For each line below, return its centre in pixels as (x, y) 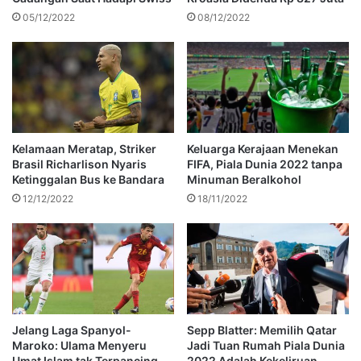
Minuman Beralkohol (244, 180)
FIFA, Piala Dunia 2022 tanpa (265, 164)
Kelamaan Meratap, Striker (84, 149)
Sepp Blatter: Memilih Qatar (262, 330)
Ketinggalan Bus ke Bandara (88, 180)
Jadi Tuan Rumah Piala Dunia (266, 346)
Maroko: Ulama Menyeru (79, 346)
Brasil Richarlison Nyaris (79, 164)
